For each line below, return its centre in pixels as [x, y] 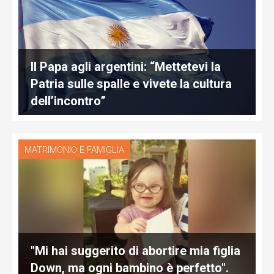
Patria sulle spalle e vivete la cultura [131, 83]
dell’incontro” [68, 101]
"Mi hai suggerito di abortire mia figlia [135, 251]
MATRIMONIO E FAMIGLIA [74, 150]
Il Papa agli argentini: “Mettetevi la [126, 66]
